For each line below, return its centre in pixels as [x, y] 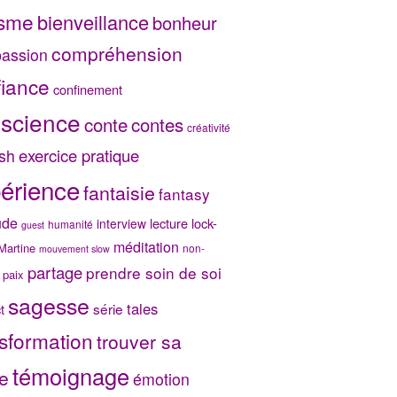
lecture [168, 222]
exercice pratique [78, 155]
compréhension [117, 53]
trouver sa [139, 341]
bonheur [184, 22]
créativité [208, 127]
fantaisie [119, 191]
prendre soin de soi [153, 272]
